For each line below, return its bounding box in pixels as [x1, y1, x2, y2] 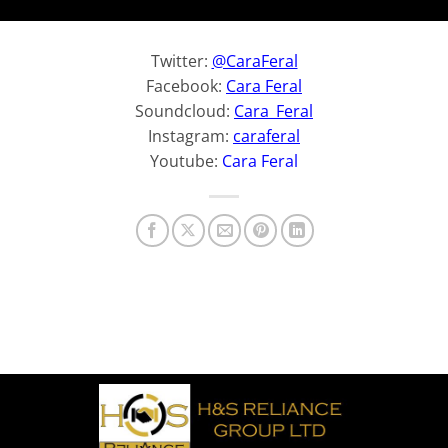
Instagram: [148, 125, 229, 148]
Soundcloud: [135, 100, 234, 123]
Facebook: [146, 75, 226, 98]
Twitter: [150, 50, 212, 73]
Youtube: [150, 150, 222, 173]
